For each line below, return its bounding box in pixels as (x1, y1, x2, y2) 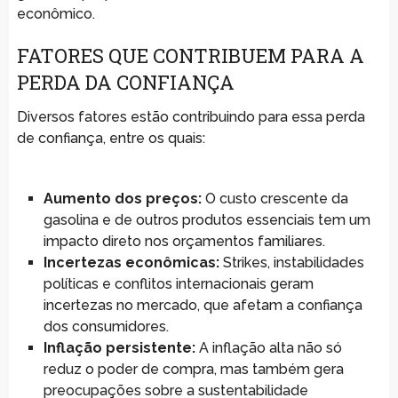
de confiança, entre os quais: (16, 129, 205, 147)
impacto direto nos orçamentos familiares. (43, 232, 325, 250)
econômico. (16, 4, 95, 22)
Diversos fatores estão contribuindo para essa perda (16, 107, 365, 125)
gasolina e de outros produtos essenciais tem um (43, 211, 370, 228)
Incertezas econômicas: (43, 253, 219, 271)
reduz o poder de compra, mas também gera (43, 360, 344, 378)
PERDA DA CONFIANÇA (16, 68, 235, 95)
